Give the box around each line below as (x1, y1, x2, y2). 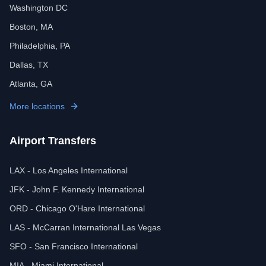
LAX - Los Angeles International (9, 166, 128, 175)
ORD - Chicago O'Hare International (9, 204, 145, 213)
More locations (9, 102, 65, 111)
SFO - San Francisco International (9, 242, 138, 251)
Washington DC (9, 3, 68, 12)
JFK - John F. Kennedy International (9, 185, 144, 194)
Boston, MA (9, 22, 53, 31)
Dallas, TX (9, 60, 48, 69)
